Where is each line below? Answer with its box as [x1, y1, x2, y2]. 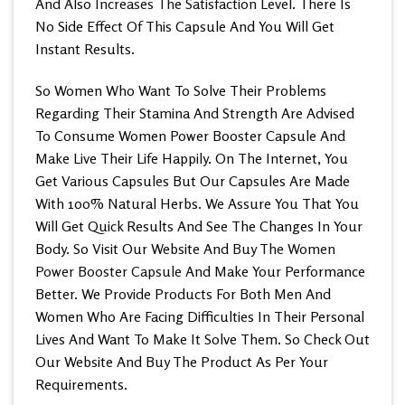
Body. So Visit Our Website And [35, 239, 229, 258]
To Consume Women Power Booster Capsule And [35, 126, 345, 145]
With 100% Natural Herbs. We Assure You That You [35, 193, 359, 212]
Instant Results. [35, 39, 135, 58]
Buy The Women [232, 239, 335, 258]
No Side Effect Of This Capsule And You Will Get [35, 16, 334, 35]
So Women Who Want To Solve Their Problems [35, 80, 326, 99]
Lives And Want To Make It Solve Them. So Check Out [35, 329, 370, 348]
